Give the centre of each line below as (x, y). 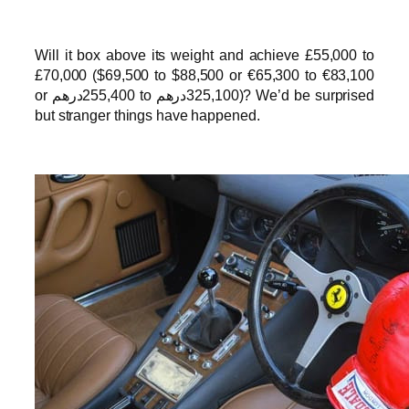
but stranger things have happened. (147, 115)
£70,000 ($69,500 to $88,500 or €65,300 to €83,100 (204, 74)
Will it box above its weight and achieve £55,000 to (204, 54)
